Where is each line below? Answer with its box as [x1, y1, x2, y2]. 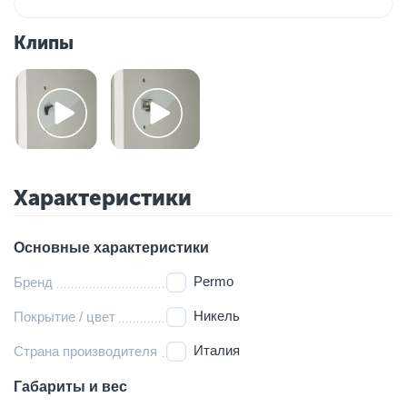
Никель [194, 307, 241, 323]
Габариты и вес [14, 378, 127, 394]
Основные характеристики [14, 239, 209, 255]
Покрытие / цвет [14, 308, 115, 324]
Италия [194, 342, 241, 358]
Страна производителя [14, 342, 157, 359]
